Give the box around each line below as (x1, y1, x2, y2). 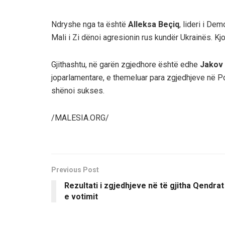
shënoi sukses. (51, 85, 104, 95)
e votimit (64, 191, 98, 201)
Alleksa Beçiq (128, 19, 179, 29)
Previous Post (51, 165, 99, 174)
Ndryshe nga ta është (51, 19, 128, 29)
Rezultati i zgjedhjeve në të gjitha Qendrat (64, 180, 224, 190)
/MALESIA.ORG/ (51, 113, 109, 123)
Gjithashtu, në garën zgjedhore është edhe (51, 59, 200, 69)
